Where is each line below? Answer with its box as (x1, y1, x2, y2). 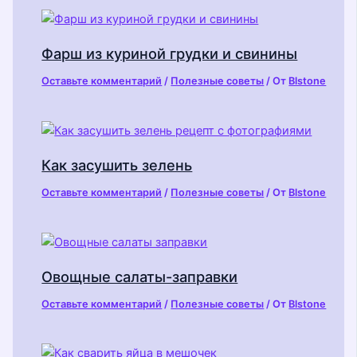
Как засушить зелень (41, 156, 193, 175)
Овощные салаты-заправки (41, 267, 238, 285)
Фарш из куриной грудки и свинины (41, 45, 298, 63)
